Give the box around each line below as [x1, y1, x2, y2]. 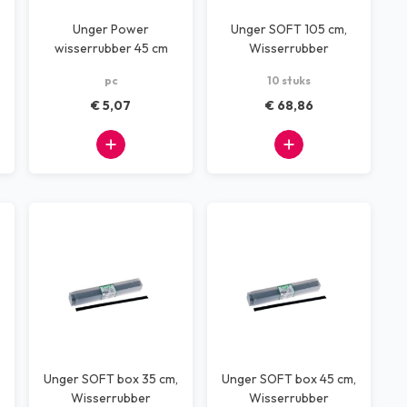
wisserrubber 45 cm [54, 40, 168, 56]
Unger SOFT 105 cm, [231, 21, 347, 37]
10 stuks [267, 74, 311, 87]
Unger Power [73, 21, 149, 37]
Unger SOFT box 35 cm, [44, 371, 178, 387]
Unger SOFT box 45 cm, [222, 371, 356, 387]
